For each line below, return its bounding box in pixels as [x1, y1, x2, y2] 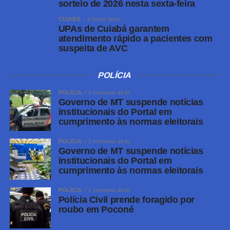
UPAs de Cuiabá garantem [58, 24, 169, 34]
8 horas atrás [87, 16, 121, 23]
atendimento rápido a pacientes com [58, 33, 213, 44]
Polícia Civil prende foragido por [58, 195, 195, 205]
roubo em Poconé [58, 204, 134, 215]
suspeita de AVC [58, 43, 128, 54]
